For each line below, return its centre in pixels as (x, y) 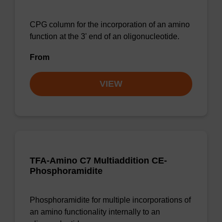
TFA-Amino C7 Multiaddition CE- (98, 161)
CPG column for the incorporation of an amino (110, 25)
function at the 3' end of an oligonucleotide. (105, 36)
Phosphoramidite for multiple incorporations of (110, 200)
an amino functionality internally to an (95, 212)
